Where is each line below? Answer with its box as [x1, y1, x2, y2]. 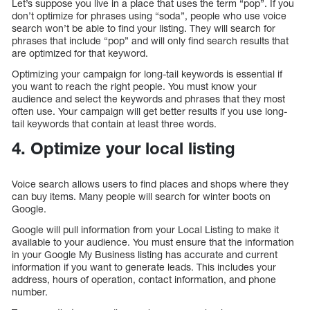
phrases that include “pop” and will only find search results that [12, 34, 289, 46]
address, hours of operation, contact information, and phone [12, 273, 276, 285]
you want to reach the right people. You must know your [12, 80, 257, 92]
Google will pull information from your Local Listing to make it [12, 223, 279, 235]
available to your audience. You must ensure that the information [12, 235, 294, 248]
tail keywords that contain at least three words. [12, 117, 217, 129]
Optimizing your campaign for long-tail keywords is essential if [12, 67, 282, 80]
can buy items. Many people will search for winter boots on [12, 190, 271, 202]
